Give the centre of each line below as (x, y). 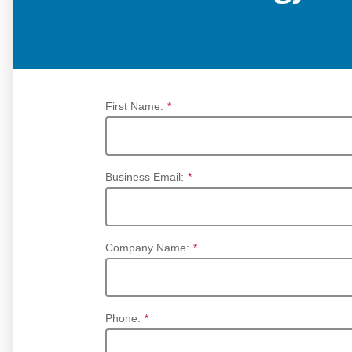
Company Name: (147, 248)
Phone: (123, 319)
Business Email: (145, 177)
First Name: (134, 106)
